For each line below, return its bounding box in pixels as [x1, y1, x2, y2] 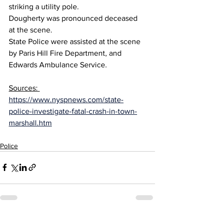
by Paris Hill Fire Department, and [9, 48, 124, 57]
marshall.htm [9, 118, 52, 127]
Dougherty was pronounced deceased [9, 14, 139, 22]
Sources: [9, 83, 40, 92]
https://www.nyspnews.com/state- [9, 95, 124, 104]
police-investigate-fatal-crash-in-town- [9, 107, 137, 115]
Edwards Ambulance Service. [9, 60, 107, 69]
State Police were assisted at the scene [9, 37, 142, 46]
